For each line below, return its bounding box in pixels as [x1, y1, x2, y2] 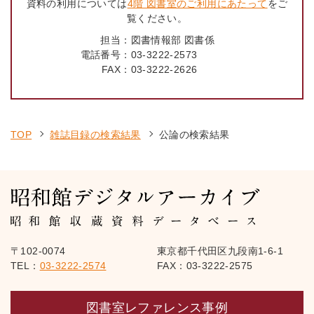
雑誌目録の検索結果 [50, 129, 141, 140]
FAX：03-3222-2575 [157, 260, 253, 271]
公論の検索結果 [158, 129, 230, 140]
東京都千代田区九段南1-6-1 [157, 245, 283, 257]
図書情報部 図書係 [130, 34, 215, 46]
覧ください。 [126, 13, 188, 24]
